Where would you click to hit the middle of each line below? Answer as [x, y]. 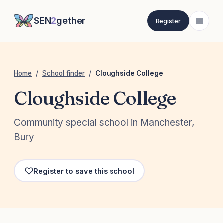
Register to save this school [84, 171]
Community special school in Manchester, [104, 123]
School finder [63, 73]
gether [71, 21]
